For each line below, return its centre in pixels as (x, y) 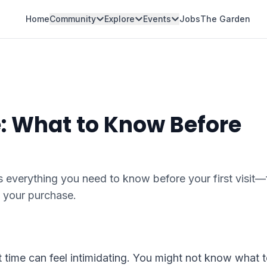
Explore (119, 19)
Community (72, 19)
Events (157, 19)
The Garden (225, 19)
